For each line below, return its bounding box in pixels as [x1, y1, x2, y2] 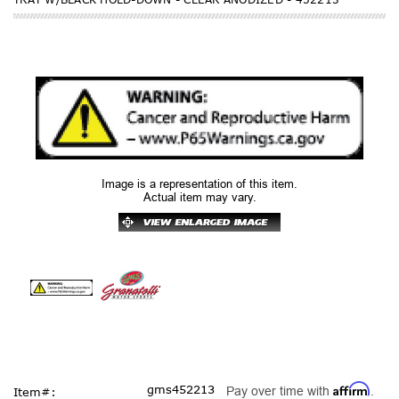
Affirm [333, 381, 370, 397]
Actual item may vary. [142, 190, 256, 204]
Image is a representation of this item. [102, 176, 297, 191]
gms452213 [147, 382, 215, 397]
